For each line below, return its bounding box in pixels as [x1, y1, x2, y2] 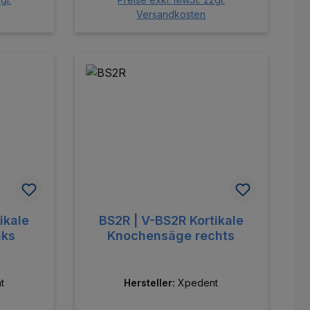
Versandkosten [136, 8, 206, 21]
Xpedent [178, 277, 219, 289]
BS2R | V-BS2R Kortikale [98, 213, 244, 228]
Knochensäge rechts [107, 228, 235, 244]
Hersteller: [124, 277, 179, 289]
